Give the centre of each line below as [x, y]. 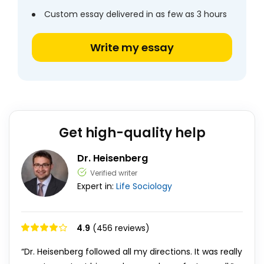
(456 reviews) [121, 228]
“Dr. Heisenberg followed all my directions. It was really [132, 252]
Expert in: [97, 186]
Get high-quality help [132, 133]
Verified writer [114, 173]
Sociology [152, 186]
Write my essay [132, 47]
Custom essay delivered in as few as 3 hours [136, 14]
